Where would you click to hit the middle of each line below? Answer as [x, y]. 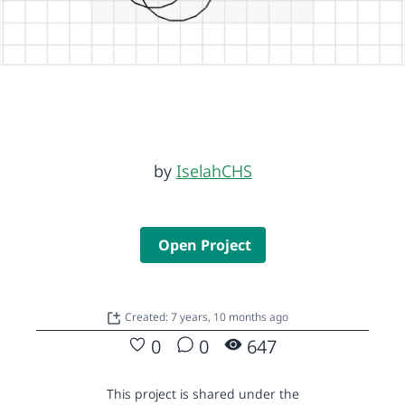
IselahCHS [214, 170]
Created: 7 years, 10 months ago [207, 316]
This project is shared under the [202, 393]
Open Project [204, 245]
